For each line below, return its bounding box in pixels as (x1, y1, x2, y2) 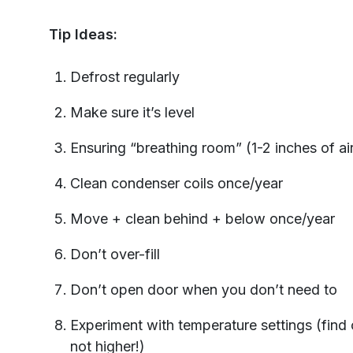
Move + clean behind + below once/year (70, 210, 335, 228)
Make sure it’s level (70, 104, 195, 121)
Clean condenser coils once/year (70, 175, 283, 192)
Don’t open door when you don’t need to (70, 281, 337, 299)
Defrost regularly (70, 69, 180, 86)
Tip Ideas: (49, 26, 117, 43)
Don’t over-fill (70, 246, 160, 263)
